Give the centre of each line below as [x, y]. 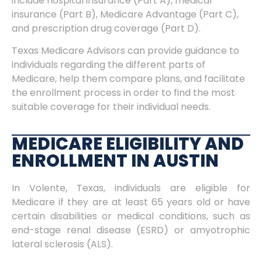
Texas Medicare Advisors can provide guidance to [125, 51]
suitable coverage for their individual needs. [111, 107]
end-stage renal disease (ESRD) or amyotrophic [131, 230]
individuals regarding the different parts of [108, 65]
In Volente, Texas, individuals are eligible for [131, 188]
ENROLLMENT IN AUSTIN [115, 161]
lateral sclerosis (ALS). [62, 244]
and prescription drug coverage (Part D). [106, 28]
